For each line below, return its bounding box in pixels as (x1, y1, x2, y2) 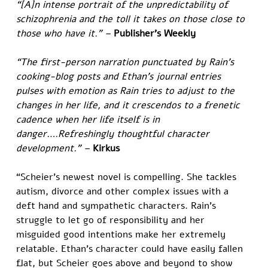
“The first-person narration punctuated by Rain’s (16, 56, 237, 69)
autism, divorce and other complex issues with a (16, 185, 232, 199)
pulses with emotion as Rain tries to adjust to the (16, 84, 238, 98)
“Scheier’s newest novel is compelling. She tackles (16, 170, 240, 184)
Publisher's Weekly (114, 27, 196, 41)
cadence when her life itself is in (16, 113, 163, 127)
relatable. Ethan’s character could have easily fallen (16, 242, 246, 256)
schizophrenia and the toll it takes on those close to (16, 13, 248, 26)
